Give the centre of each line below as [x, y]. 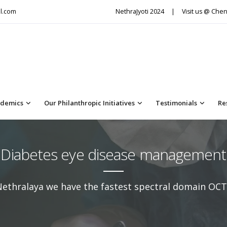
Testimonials [176, 103]
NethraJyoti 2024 [140, 11]
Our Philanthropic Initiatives [89, 103]
